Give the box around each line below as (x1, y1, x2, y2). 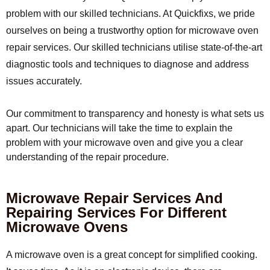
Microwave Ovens (6, 219, 128, 235)
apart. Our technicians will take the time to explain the (6, 123, 233, 133)
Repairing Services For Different (6, 204, 227, 221)
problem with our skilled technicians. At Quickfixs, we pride (6, 8, 255, 19)
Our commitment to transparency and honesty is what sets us (6, 108, 264, 119)
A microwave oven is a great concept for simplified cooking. (6, 250, 257, 260)
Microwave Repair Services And (6, 190, 223, 206)
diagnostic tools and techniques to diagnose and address (6, 59, 249, 69)
